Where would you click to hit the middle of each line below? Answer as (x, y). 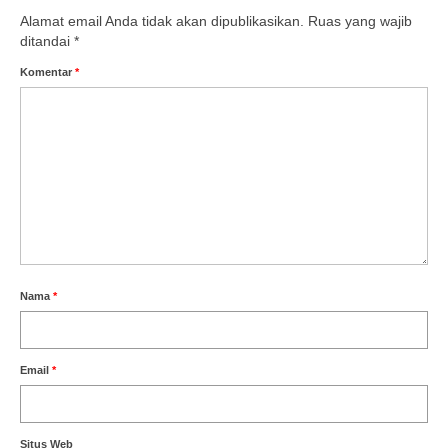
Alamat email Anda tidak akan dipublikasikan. (162, 20)
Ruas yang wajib (360, 20)
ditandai (47, 40)
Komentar (47, 71)
